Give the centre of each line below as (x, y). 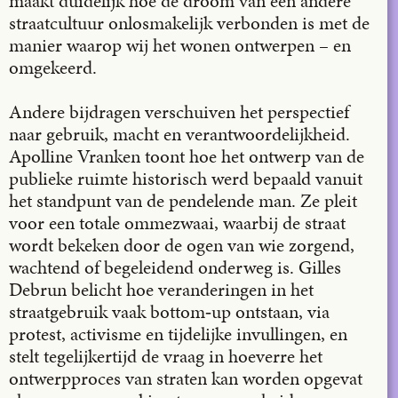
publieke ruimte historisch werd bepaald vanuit (186, 178)
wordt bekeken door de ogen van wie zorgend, (182, 245)
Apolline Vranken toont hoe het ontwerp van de (187, 156)
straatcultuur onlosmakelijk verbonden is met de (189, 23)
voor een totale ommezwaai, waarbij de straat (177, 223)
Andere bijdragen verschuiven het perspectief (179, 111)
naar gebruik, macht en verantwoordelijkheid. (179, 134)
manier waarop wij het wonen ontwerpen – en (180, 45)
